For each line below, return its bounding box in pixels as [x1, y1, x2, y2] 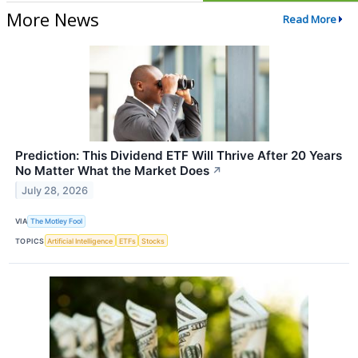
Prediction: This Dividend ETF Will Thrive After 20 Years [15, 147, 342, 163]
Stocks [141, 236, 165, 245]
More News [6, 6, 99, 31]
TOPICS [15, 236, 45, 245]
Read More [282, 12, 336, 27]
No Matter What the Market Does [15, 162, 209, 178]
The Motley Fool [30, 217, 83, 226]
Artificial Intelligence [47, 236, 113, 245]
